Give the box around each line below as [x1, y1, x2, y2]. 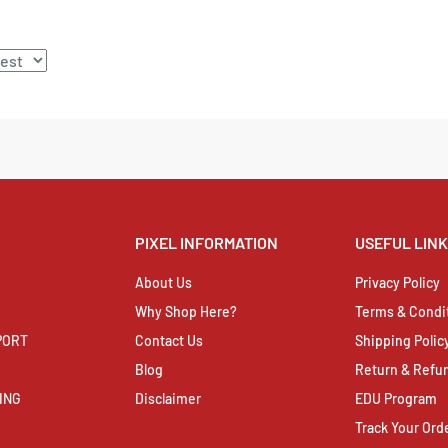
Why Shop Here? [135, 302, 237, 320]
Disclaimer [135, 389, 201, 407]
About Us [135, 273, 192, 291]
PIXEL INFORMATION [135, 233, 278, 253]
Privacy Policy [355, 273, 440, 291]
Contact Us [135, 331, 203, 349]
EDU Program [355, 389, 437, 407]
